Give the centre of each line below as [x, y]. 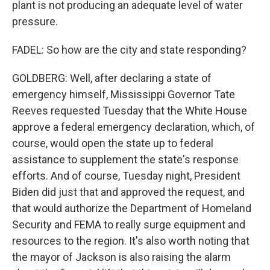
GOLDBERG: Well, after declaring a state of [112, 78]
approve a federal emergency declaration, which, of [133, 127]
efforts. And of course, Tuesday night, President [126, 176]
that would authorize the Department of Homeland [132, 208]
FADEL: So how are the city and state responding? [129, 50]
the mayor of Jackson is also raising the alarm [121, 257]
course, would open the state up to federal [113, 143]
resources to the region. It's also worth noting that [131, 241]
